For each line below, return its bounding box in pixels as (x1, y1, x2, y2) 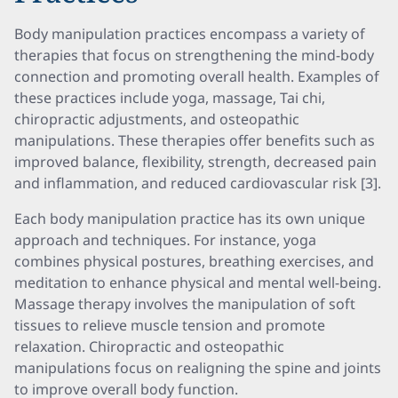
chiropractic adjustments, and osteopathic (14, 109, 299, 129)
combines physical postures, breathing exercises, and (14, 251, 374, 271)
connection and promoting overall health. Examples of (14, 67, 379, 86)
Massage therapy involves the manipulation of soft (14, 294, 355, 314)
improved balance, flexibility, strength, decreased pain (14, 152, 377, 171)
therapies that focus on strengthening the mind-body (14, 45, 374, 65)
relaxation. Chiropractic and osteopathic (14, 337, 284, 356)
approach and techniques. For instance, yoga (14, 230, 316, 250)
